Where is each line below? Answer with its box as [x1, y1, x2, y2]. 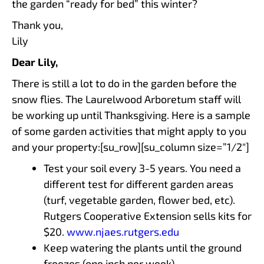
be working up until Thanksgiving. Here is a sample [12, 108, 250, 121]
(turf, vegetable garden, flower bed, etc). [44, 193, 235, 206]
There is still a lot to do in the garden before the [12, 76, 237, 90]
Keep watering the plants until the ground [44, 240, 242, 254]
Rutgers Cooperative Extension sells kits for [44, 209, 252, 222]
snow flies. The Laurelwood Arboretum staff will [12, 92, 241, 105]
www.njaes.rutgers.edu [67, 225, 179, 238]
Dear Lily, [12, 55, 58, 68]
